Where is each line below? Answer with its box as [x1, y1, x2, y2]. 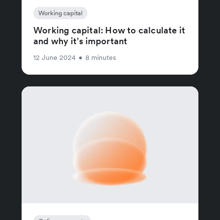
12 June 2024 [33, 53, 76, 62]
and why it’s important [33, 35, 128, 47]
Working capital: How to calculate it [33, 25, 186, 36]
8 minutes [85, 53, 116, 62]
